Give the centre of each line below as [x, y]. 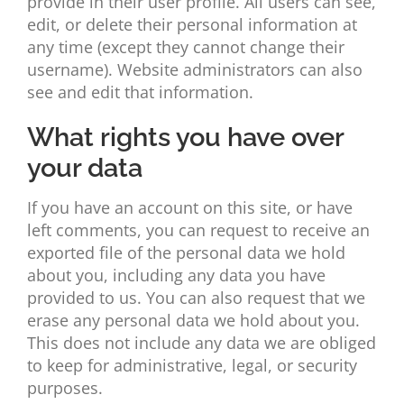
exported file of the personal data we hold [186, 253]
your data [84, 168]
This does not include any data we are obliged [201, 343]
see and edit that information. [140, 92]
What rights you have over [185, 138]
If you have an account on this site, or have [189, 208]
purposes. [64, 388]
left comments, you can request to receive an [198, 230]
